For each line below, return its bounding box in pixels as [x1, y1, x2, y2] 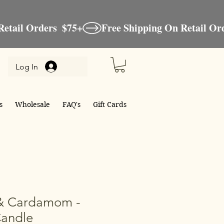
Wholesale [15, 100, 50, 109]
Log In [15, 61, 38, 71]
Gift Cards [93, 100, 127, 109]
